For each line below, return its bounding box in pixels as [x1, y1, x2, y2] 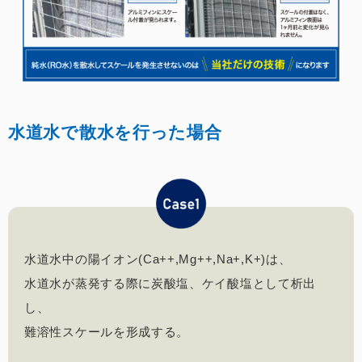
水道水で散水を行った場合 [8, 123, 222, 142]
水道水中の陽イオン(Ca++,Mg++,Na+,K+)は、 [24, 251, 292, 266]
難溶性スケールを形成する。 [24, 324, 190, 339]
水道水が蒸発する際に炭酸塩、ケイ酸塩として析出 [24, 276, 317, 290]
